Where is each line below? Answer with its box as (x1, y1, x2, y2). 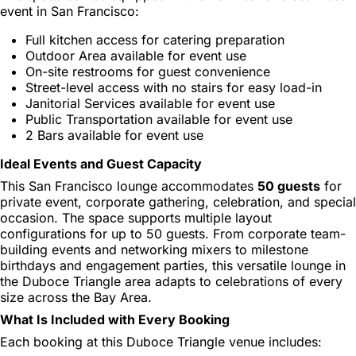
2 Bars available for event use (25, 126, 203, 143)
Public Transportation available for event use (25, 110, 292, 127)
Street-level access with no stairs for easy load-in (25, 79, 322, 95)
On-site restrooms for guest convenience (25, 63, 270, 79)
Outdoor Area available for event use (25, 47, 246, 64)
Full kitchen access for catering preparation (25, 31, 284, 48)
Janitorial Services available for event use (25, 95, 275, 111)
